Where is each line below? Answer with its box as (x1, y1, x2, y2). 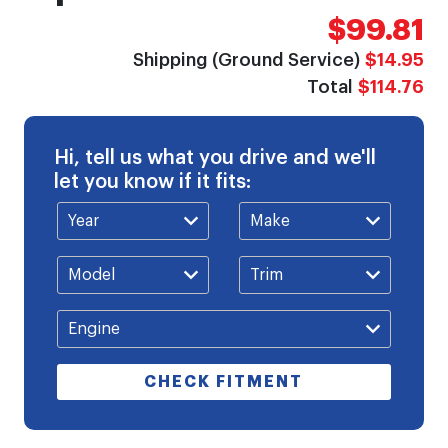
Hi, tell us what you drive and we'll (53, 147, 376, 168)
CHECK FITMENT (144, 373, 304, 390)
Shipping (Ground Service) (133, 50, 361, 69)
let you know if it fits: (53, 171, 251, 192)
